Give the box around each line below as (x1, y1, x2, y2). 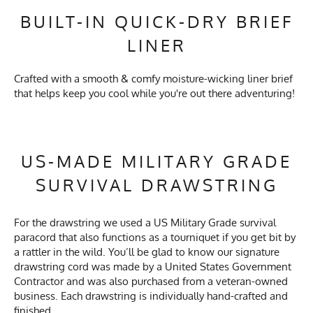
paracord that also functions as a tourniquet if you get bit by (14, 231, 296, 245)
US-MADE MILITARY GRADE (21, 150, 292, 173)
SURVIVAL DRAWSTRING (35, 174, 278, 196)
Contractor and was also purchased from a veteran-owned (14, 275, 288, 289)
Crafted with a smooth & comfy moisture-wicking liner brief (14, 72, 293, 86)
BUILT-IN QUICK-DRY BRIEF (20, 10, 293, 33)
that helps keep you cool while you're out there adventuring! (14, 87, 295, 101)
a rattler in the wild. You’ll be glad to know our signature (14, 245, 279, 259)
